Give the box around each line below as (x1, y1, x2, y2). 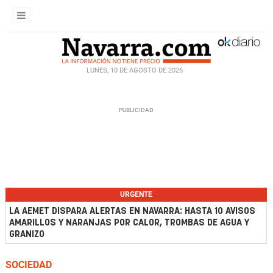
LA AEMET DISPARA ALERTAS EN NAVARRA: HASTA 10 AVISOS (9, 207, 255, 216)
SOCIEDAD (5, 259, 52, 271)
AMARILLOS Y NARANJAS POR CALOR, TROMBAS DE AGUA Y (9, 218, 249, 227)
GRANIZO (9, 230, 44, 239)
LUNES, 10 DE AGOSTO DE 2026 (87, 66, 183, 74)
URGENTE (120, 190, 152, 199)
